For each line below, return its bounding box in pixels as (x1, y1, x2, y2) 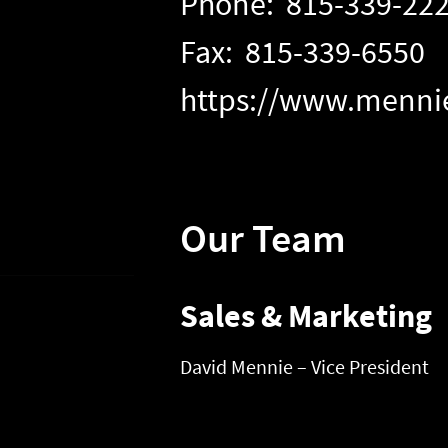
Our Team (180, 213, 347, 263)
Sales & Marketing (180, 296, 433, 336)
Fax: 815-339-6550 (180, 32, 426, 72)
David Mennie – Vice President (180, 354, 430, 379)
